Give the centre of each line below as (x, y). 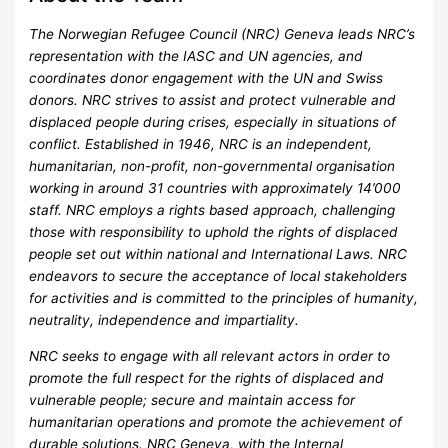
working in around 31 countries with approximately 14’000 (215, 188)
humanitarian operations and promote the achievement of (216, 422)
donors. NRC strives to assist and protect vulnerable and (213, 100)
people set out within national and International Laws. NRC (218, 254)
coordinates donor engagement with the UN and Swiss (206, 78)
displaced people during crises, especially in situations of (213, 122)
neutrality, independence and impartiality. (164, 320)
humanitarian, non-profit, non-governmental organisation (212, 166)
